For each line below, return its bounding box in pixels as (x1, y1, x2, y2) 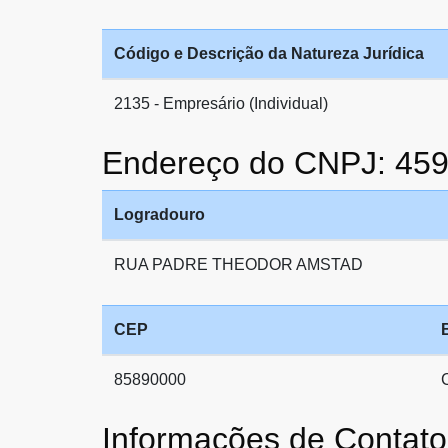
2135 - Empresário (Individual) (114, 95, 328, 112)
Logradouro (114, 206, 205, 223)
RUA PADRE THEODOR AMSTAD (114, 256, 363, 273)
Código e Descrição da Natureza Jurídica (114, 45, 424, 62)
